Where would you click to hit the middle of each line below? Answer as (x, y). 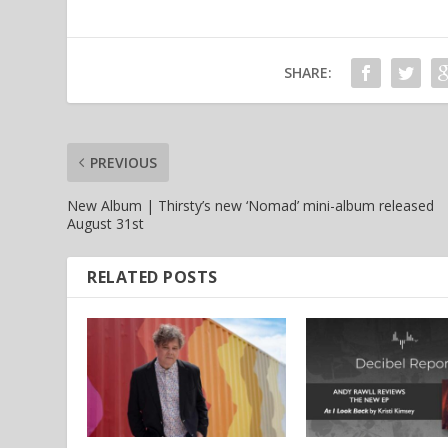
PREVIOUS (124, 163)
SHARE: (307, 73)
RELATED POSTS (152, 277)
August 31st (106, 224)
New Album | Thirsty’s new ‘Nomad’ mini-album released (251, 206)
